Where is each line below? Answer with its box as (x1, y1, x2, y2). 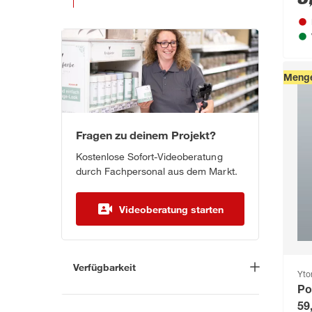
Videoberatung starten (118, 203, 224, 215)
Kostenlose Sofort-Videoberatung (76, 150, 223, 163)
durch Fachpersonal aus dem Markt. (76, 165, 237, 178)
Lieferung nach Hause (95, 286, 194, 299)
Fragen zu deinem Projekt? (76, 128, 217, 142)
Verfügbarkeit (73, 261, 136, 274)
